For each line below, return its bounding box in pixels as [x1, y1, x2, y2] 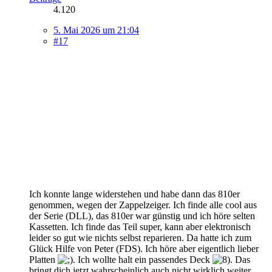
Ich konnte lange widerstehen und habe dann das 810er [29, 189, 240, 200]
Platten [29, 254, 58, 265]
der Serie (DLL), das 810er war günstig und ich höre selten [29, 211, 255, 222]
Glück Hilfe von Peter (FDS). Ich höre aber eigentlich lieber [29, 243, 259, 254]
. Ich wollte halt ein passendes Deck [73, 254, 212, 265]
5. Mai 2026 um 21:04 [53, 25, 139, 36]
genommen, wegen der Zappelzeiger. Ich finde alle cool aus [29, 200, 257, 211]
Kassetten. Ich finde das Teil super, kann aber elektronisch [29, 222, 251, 233]
